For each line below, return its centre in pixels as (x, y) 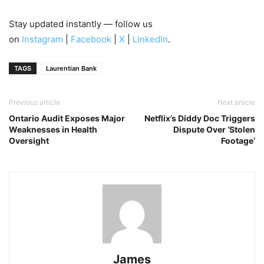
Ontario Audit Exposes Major (67, 118)
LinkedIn (150, 39)
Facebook (91, 39)
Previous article (34, 102)
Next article (236, 102)
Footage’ (238, 140)
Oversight (29, 140)
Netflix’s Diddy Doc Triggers (200, 118)
